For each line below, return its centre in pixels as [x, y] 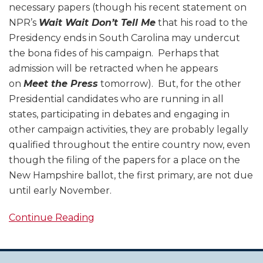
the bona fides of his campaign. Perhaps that [114, 53]
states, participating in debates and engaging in [119, 114]
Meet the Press [61, 84]
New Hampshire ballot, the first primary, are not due [131, 176]
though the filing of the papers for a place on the [124, 160]
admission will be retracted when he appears [113, 69]
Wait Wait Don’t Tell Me [97, 23]
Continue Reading [52, 218]
